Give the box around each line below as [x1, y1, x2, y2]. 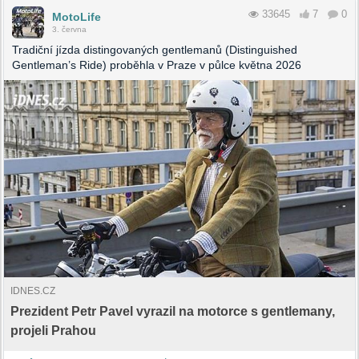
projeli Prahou [10, 324, 96, 338]
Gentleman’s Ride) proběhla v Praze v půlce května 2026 [12, 58, 301, 72]
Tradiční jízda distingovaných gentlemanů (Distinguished [12, 43, 297, 57]
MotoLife [52, 10, 101, 24]
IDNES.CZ [10, 285, 55, 297]
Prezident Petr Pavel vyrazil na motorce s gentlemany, [10, 305, 335, 319]
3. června [52, 25, 87, 34]
